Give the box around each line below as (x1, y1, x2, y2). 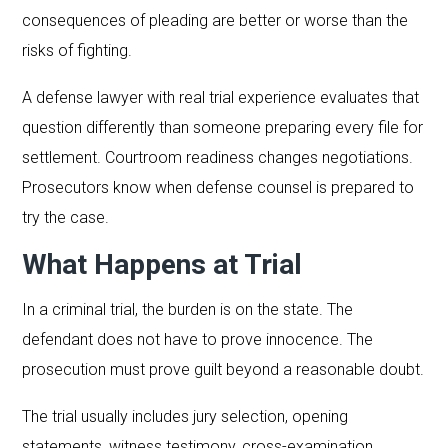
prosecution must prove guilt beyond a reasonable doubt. (22, 359, 425, 379)
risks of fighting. (22, 40, 133, 60)
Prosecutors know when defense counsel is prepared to (22, 177, 415, 197)
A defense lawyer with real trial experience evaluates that (22, 87, 420, 107)
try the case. (22, 207, 110, 227)
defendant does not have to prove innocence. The (22, 329, 374, 349)
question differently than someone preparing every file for (22, 117, 424, 137)
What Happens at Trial (22, 247, 303, 281)
